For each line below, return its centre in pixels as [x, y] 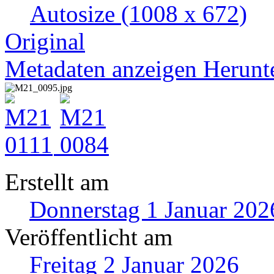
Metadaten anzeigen [101, 68]
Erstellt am [57, 182]
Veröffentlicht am [89, 237]
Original [45, 41]
